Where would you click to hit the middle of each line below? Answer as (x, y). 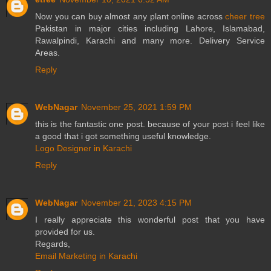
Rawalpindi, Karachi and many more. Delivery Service (150, 41)
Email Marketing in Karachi (86, 256)
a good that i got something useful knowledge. (123, 136)
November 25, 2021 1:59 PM (136, 107)
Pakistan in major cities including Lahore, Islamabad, (150, 29)
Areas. (47, 53)
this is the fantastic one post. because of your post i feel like (150, 124)
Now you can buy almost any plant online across (130, 17)
